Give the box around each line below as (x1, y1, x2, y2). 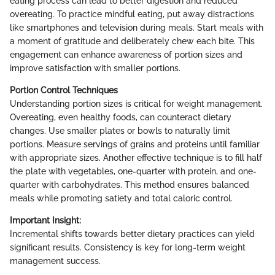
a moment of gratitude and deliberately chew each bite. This (10, 36, 255, 46)
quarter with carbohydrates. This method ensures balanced (10, 179, 249, 190)
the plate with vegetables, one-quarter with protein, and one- (10, 166, 257, 176)
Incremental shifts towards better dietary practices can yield (10, 228, 255, 239)
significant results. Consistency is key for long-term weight (10, 242, 246, 252)
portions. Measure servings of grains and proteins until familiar (10, 139, 260, 149)
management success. (10, 255, 101, 266)
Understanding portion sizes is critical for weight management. (10, 98, 263, 109)
